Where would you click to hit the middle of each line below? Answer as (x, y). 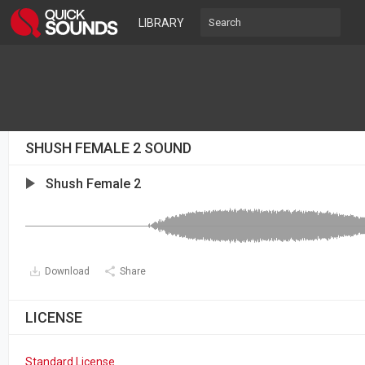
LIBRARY (161, 23)
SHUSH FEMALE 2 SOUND (108, 148)
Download (67, 271)
